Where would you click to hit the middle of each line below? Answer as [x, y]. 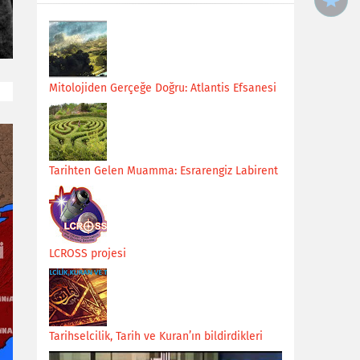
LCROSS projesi [88, 254]
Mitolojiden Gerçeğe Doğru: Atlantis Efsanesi [163, 88]
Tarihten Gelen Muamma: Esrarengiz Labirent [164, 171]
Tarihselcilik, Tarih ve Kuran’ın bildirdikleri [156, 336]
